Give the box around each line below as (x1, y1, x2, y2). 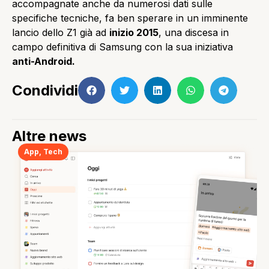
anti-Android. (12, 55, 75, 67)
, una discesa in (159, 26, 229, 38)
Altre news (12, 127, 86, 145)
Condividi (12, 81, 78, 99)
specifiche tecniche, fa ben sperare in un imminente (12, 11, 248, 24)
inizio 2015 (109, 26, 159, 38)
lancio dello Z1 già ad (12, 26, 109, 38)
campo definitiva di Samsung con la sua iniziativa (12, 40, 233, 53)
